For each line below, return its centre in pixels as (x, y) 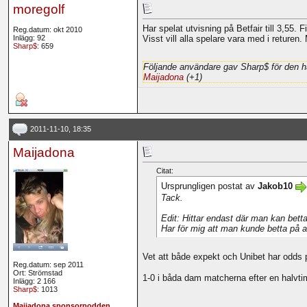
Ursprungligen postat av (209, 186)
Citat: (164, 171)
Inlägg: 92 (29, 38)
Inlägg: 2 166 (34, 281)
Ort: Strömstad (37, 273)
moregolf (38, 10)
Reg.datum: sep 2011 (48, 265)
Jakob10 (275, 186)
